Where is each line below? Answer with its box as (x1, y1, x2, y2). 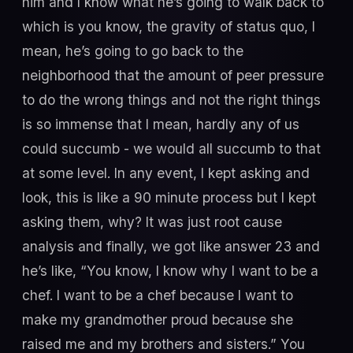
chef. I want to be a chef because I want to (22, 287, 293, 304)
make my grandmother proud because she (22, 311, 293, 329)
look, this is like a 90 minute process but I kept (22, 189, 316, 206)
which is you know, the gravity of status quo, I (22, 18, 315, 35)
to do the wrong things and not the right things (22, 91, 321, 109)
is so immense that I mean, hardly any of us (22, 116, 299, 133)
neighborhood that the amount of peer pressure (22, 67, 324, 84)
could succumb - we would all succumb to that (22, 140, 321, 158)
